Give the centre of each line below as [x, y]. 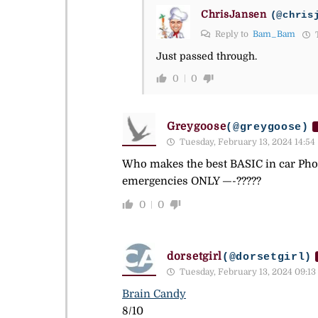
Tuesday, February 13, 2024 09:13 [247, 272]
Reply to [233, 34]
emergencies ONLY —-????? [192, 181]
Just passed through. [207, 56]
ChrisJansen [234, 14]
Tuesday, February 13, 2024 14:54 [246, 142]
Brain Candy [154, 294]
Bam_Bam [274, 34]
